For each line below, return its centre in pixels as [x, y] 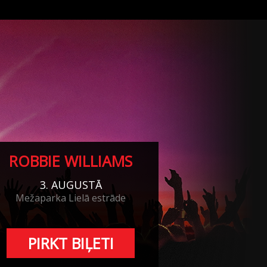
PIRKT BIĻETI [71, 243]
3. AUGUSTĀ [71, 184]
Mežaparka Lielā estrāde [71, 198]
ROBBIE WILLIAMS [71, 161]
